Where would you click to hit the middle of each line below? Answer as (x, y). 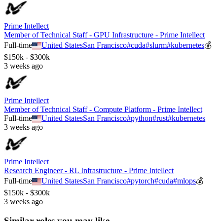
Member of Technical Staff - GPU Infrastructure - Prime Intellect (104, 35)
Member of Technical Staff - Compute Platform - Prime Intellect (103, 110)
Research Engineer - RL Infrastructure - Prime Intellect (89, 171)
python (142, 118)
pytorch (143, 181)
